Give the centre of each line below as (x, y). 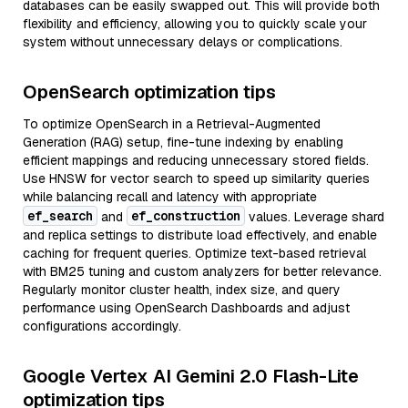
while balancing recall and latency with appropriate (170, 197)
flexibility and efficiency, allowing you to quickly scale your (195, 24)
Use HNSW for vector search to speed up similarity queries (196, 178)
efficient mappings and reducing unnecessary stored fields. (196, 160)
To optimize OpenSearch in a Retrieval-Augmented (172, 124)
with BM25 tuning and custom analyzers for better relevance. (202, 271)
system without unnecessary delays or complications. (183, 42)
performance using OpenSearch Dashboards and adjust (186, 308)
